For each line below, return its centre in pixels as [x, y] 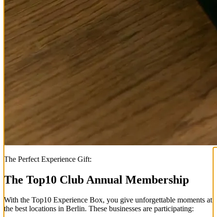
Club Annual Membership [123, 179]
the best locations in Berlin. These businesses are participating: [99, 209]
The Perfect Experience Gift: [48, 159]
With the [18, 200]
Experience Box [77, 200]
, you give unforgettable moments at [157, 200]
